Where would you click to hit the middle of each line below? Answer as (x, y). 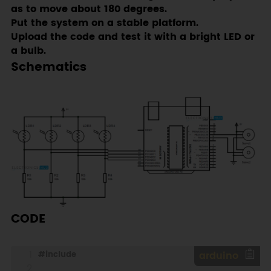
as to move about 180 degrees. (89, 9)
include (61, 254)
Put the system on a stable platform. (104, 23)
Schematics (48, 67)
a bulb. (28, 51)
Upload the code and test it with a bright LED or (132, 37)
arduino (219, 256)
